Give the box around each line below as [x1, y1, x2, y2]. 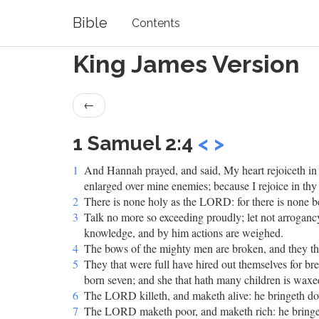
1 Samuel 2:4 [73, 132, 198, 155]
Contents [132, 16, 180, 30]
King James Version [73, 50, 300, 78]
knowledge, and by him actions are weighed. [84, 225, 283, 240]
